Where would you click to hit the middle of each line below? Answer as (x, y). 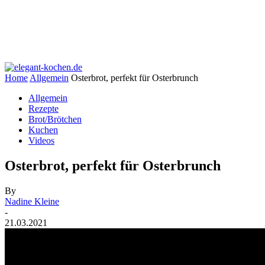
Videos (41, 140)
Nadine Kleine (32, 201)
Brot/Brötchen (55, 119)
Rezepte (43, 109)
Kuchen (43, 130)
